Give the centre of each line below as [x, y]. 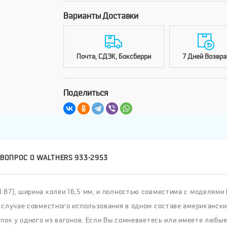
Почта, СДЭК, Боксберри [113, 56]
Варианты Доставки [101, 16]
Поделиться [85, 93]
